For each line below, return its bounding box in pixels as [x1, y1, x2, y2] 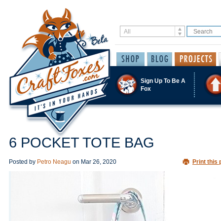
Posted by [9, 158, 37, 165]
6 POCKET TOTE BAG [9, 135, 154, 150]
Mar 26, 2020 [81, 158, 116, 165]
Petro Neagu [37, 158, 71, 165]
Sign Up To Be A [141, 77, 185, 84]
